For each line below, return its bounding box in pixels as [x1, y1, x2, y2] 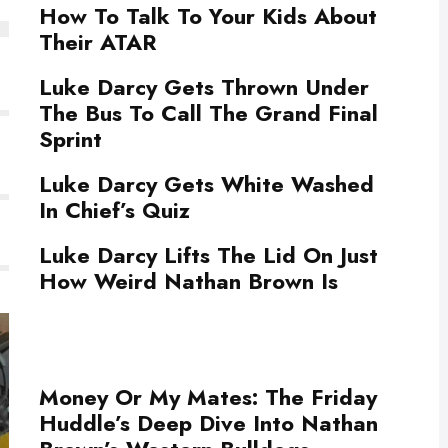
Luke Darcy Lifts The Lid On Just [39, 239, 378, 271]
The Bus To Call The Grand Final [39, 97, 378, 129]
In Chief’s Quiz [39, 194, 190, 226]
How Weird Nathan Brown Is [39, 265, 338, 297]
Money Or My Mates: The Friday [39, 381, 377, 414]
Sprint [39, 123, 102, 155]
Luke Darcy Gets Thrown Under [39, 71, 369, 103]
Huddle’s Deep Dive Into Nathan [39, 407, 378, 440]
